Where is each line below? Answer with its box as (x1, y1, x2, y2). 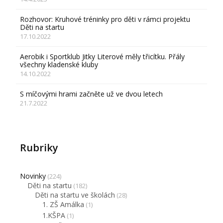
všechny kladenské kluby (20, 60, 99, 70)
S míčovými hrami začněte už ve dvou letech (20, 89, 163, 99)
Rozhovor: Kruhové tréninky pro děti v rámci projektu (20, 14, 191, 24)
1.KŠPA (42, 211, 66, 221)
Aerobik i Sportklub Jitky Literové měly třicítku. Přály (20, 52, 185, 62)
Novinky (20, 171, 46, 181)
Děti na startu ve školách (35, 190, 115, 200)
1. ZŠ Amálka (42, 200, 85, 210)
